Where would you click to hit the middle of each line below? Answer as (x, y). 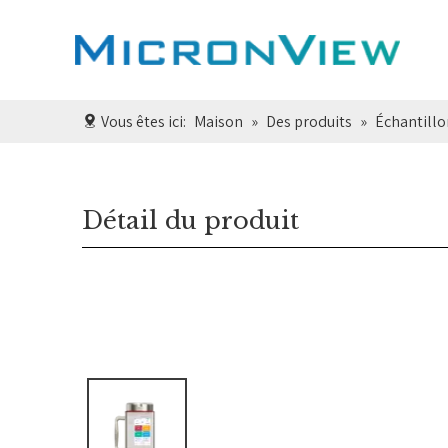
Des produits (309, 121)
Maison (218, 121)
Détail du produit (190, 220)
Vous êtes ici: (143, 121)
